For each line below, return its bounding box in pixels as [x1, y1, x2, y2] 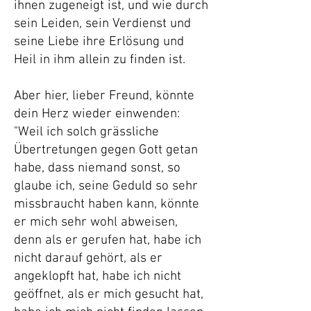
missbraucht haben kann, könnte [14, 196, 199, 212]
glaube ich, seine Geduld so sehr [14, 178, 198, 194]
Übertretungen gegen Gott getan [14, 142, 198, 158]
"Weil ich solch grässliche [14, 124, 159, 140]
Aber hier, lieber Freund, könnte [14, 88, 194, 104]
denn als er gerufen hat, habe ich [14, 233, 201, 249]
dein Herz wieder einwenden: [14, 106, 180, 122]
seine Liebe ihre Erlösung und [14, 34, 184, 50]
